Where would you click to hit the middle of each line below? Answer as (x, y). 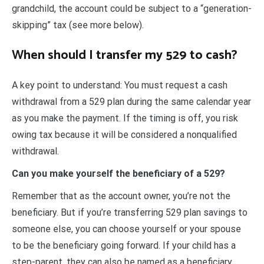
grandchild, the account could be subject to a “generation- (132, 9)
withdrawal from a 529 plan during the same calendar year (131, 102)
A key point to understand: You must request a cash (120, 85)
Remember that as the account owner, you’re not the (121, 196)
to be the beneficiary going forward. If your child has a (124, 246)
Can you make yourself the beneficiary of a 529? (118, 174)
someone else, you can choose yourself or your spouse (126, 229)
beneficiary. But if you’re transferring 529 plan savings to (130, 213)
